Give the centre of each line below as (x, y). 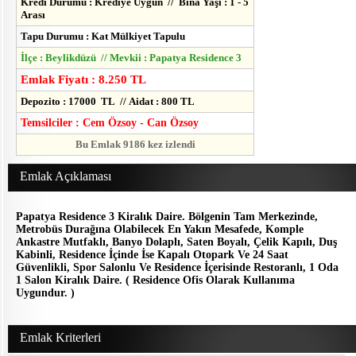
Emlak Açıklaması (66, 176)
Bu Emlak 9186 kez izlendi (135, 145)
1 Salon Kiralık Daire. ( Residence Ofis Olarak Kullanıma (155, 281)
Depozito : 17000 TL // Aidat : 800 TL (108, 102)
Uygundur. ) (45, 293)
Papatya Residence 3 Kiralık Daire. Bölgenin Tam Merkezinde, (167, 217)
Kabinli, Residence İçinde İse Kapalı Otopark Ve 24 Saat (152, 255)
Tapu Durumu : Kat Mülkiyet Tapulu (103, 37)
